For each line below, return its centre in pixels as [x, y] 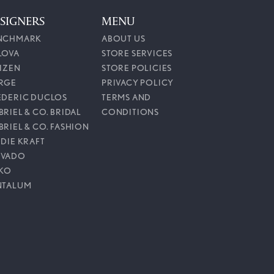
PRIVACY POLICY [138, 82]
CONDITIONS [131, 112]
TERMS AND [127, 97]
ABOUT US [124, 38]
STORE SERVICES [137, 53]
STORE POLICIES [137, 68]
